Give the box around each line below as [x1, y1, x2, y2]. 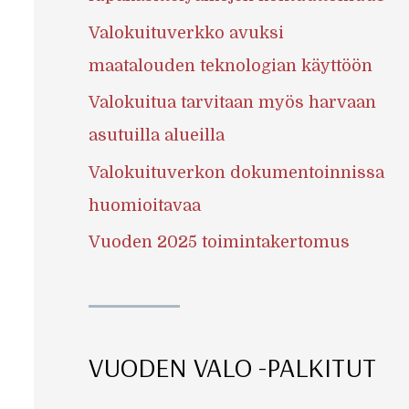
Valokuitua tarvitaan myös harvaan [88, 93, 376, 112]
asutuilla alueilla [88, 126, 225, 145]
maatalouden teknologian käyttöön [88, 56, 372, 75]
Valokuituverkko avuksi [88, 23, 284, 42]
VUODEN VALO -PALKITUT [88, 349, 376, 384]
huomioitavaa [88, 195, 201, 215]
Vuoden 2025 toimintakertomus [88, 233, 350, 252]
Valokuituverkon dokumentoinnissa [88, 163, 384, 182]
